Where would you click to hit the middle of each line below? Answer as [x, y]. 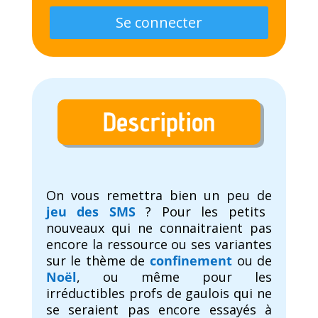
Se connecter [159, 23]
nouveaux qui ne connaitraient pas [159, 228]
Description [159, 122]
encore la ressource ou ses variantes [159, 245]
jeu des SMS [91, 212]
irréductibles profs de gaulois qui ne [159, 294]
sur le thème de [98, 261]
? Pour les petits [200, 212]
